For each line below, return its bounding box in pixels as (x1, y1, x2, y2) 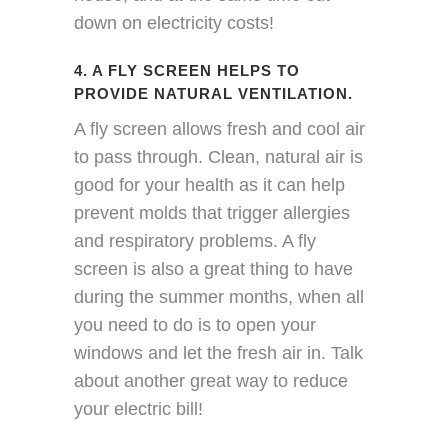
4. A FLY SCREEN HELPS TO (74, 62, 300, 79)
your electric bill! (74, 399, 203, 419)
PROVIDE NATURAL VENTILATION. (74, 85, 353, 102)
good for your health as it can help (74, 175, 345, 195)
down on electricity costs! (74, 13, 274, 33)
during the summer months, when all (74, 287, 364, 307)
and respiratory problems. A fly (74, 231, 316, 251)
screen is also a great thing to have (74, 259, 353, 279)
